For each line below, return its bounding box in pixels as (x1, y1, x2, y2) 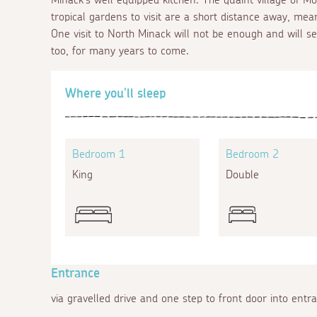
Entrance (51, 267, 100, 280)
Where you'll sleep (65, 87, 166, 100)
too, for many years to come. (51, 45, 189, 57)
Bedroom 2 (225, 148, 279, 160)
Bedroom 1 (72, 148, 125, 160)
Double (225, 168, 259, 180)
